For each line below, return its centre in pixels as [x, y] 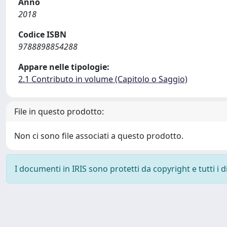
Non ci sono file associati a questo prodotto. [99, 136]
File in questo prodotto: [59, 111]
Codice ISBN [42, 34]
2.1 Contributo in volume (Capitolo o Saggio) [103, 79]
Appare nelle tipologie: [64, 67]
